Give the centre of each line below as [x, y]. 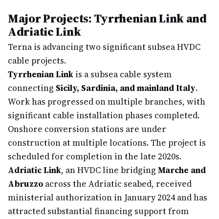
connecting [32, 88]
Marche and [182, 170]
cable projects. [37, 61]
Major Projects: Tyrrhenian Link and [107, 18]
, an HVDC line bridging [109, 170]
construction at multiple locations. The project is [107, 143]
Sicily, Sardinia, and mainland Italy [126, 88]
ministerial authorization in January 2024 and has [108, 197]
